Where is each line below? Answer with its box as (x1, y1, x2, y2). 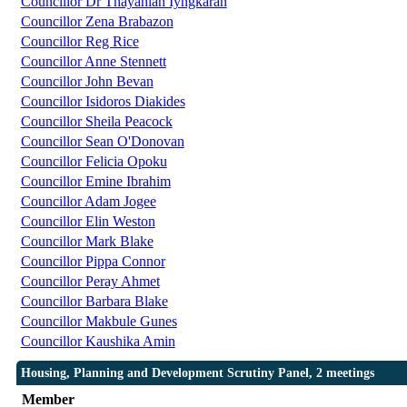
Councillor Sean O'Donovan (20, 134, 184, 150)
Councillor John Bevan (20, 74, 154, 90)
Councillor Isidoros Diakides (20, 94, 185, 110)
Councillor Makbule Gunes (20, 313, 177, 330)
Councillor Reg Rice (20, 34, 139, 50)
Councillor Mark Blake (20, 233, 154, 250)
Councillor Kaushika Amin (20, 333, 175, 350)
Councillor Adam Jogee (20, 194, 156, 210)
